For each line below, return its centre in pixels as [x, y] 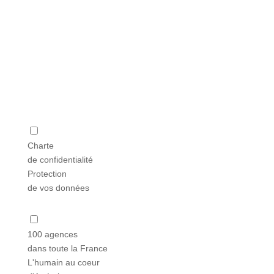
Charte [40, 145]
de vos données [58, 187]
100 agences [52, 234]
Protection [47, 173]
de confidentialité [60, 159]
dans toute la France [67, 248]
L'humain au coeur [63, 262]
